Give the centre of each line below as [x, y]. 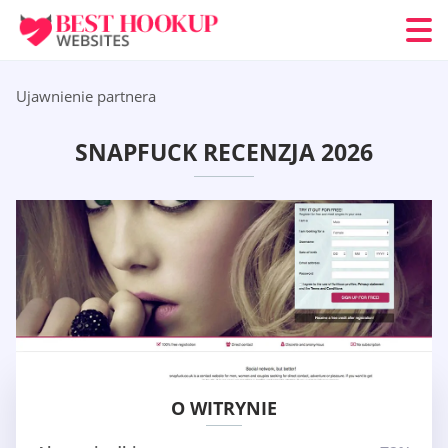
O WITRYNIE [224, 408]
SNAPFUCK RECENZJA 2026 [224, 152]
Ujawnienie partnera [86, 96]
